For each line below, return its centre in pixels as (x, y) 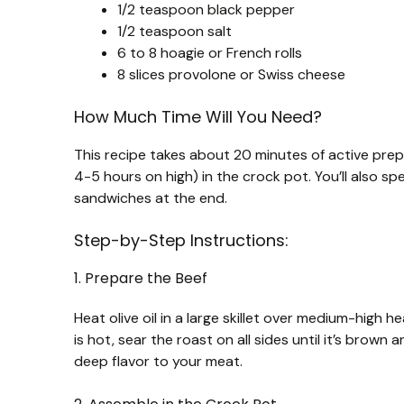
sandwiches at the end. (151, 197)
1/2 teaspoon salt (174, 31)
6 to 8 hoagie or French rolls (210, 52)
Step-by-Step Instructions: (181, 240)
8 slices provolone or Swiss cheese (231, 74)
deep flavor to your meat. (158, 361)
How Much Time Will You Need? (198, 116)
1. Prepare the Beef (141, 278)
